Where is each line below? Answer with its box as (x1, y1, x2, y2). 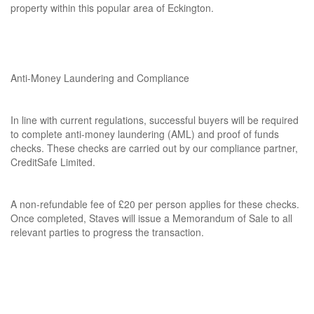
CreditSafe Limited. (11, 155, 95, 169)
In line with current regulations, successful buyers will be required (11, 113, 299, 127)
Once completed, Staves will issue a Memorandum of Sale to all (11, 211, 292, 225)
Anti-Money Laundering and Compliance (11, 71, 189, 85)
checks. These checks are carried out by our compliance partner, (11, 141, 298, 155)
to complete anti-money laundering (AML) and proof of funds (11, 127, 279, 141)
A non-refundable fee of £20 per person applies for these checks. (11, 197, 299, 211)
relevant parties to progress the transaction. (11, 225, 204, 239)
